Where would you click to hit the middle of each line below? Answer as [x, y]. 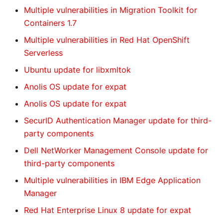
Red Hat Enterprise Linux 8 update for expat [108, 210]
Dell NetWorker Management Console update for [116, 150]
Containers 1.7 [50, 23]
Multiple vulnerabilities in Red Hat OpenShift [107, 40]
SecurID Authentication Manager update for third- [118, 120]
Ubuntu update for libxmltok [77, 70]
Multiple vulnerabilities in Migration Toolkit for [111, 10]
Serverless [43, 53]
